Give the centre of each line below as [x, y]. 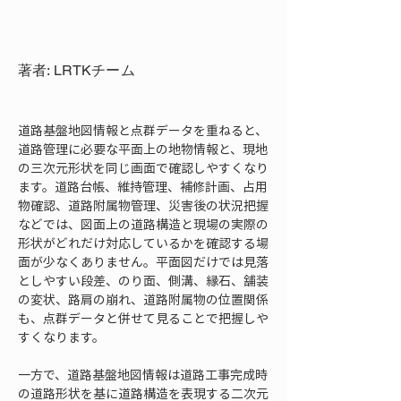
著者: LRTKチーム [77, 70]
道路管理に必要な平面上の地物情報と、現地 [143, 149]
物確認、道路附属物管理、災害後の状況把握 [143, 205]
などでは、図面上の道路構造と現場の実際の [143, 224]
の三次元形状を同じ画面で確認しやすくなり [143, 167]
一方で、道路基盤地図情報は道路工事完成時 [143, 374]
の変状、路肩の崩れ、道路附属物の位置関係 [143, 299]
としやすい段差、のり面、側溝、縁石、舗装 [143, 280]
